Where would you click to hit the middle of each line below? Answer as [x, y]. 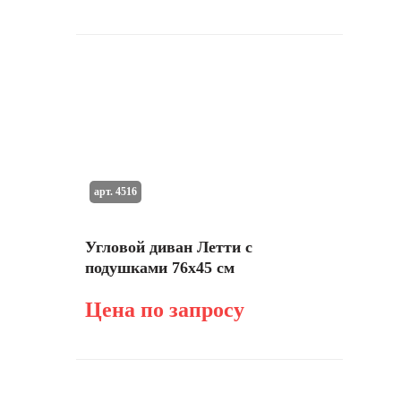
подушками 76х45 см [160, 268]
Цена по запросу [165, 310]
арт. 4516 [115, 191]
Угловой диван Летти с [169, 247]
